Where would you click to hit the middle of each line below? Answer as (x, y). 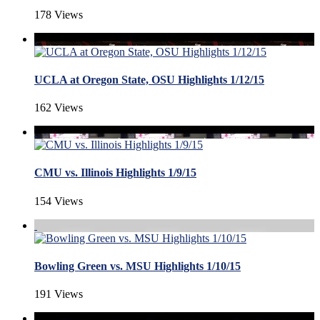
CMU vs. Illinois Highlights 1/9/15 (115, 173)
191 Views (59, 294)
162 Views (59, 108)
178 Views (59, 14)
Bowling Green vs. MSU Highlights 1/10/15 (137, 266)
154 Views (59, 201)
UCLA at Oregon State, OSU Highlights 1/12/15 (149, 79)
